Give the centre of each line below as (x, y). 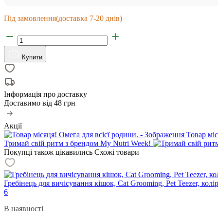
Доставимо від (29, 103)
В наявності (24, 208)
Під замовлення (30, 18)
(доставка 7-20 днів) (89, 18)
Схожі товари (117, 152)
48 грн (65, 103)
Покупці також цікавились (48, 152)
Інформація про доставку (45, 94)
